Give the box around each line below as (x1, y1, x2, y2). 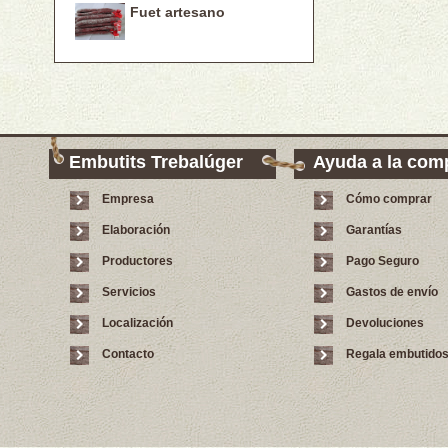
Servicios (102, 285, 156, 300)
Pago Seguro (346, 254, 419, 269)
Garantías (346, 223, 402, 238)
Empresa (102, 192, 154, 207)
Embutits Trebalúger (69, 152, 243, 173)
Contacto (102, 347, 154, 362)
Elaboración (102, 223, 170, 238)
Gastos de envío (346, 285, 438, 300)
